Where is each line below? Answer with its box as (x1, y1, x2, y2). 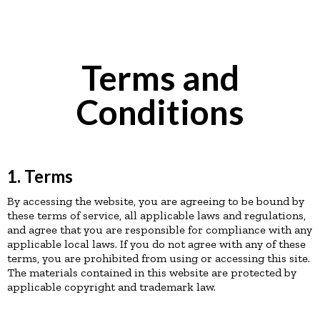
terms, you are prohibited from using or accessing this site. (7, 251, 310, 265)
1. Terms (7, 166, 73, 186)
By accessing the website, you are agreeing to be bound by (7, 194, 304, 208)
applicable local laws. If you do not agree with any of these (7, 237, 306, 251)
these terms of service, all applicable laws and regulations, (7, 209, 306, 222)
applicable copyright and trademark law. (7, 280, 216, 294)
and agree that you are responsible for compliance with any (7, 223, 312, 236)
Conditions (76, 91, 244, 132)
